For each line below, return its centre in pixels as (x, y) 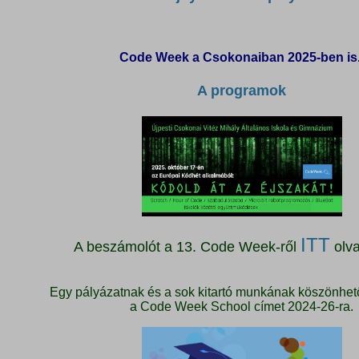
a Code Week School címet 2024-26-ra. (242, 307)
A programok (242, 91)
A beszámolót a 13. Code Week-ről (187, 247)
